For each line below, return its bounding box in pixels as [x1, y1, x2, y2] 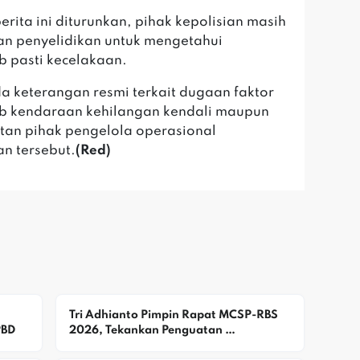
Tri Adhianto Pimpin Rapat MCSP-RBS [68, 309, 278, 321]
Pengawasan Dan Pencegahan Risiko [68, 339, 273, 351]
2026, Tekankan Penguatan [68, 324, 223, 336]
